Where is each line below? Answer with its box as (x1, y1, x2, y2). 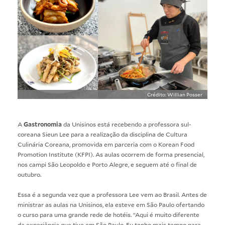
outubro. (18, 170, 41, 178)
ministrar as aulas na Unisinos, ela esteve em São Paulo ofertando (18, 200, 204, 208)
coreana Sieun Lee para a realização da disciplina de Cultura (18, 130, 187, 138)
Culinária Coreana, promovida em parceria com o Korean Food (18, 140, 194, 148)
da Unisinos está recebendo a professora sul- (62, 120, 191, 128)
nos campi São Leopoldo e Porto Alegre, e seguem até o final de (18, 160, 197, 168)
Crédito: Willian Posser (147, 90, 202, 98)
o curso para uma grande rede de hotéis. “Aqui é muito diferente (18, 210, 199, 218)
